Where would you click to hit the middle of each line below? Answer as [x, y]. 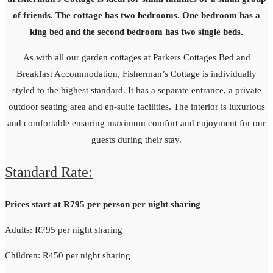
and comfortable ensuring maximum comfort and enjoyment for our [136, 123]
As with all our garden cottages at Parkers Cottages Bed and [136, 57]
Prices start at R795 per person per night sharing [103, 204]
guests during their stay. [136, 140]
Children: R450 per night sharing [68, 255]
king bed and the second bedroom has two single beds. [136, 32]
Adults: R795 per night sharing [64, 230]
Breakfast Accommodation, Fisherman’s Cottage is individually [136, 74]
